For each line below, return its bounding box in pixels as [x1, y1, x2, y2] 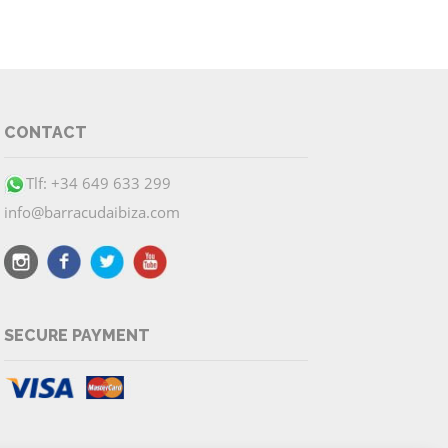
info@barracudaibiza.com [3, 201, 180, 222]
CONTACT [3, 123, 87, 143]
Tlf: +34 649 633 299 [25, 173, 171, 194]
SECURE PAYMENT [3, 326, 150, 346]
